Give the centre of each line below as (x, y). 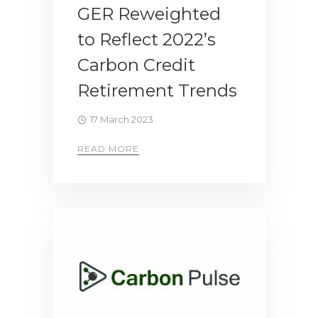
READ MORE (108, 148)
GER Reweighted (149, 13)
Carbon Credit (136, 65)
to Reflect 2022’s (147, 39)
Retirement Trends (157, 90)
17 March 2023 (122, 119)
